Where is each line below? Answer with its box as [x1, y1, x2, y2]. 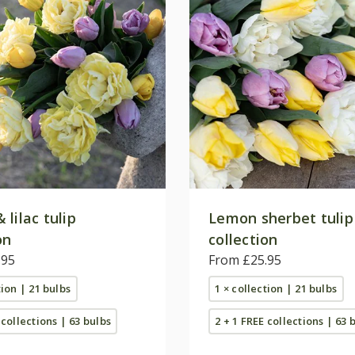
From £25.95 [208, 250, 281, 269]
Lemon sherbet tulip [208, 208, 353, 227]
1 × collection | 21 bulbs [215, 281, 338, 296]
